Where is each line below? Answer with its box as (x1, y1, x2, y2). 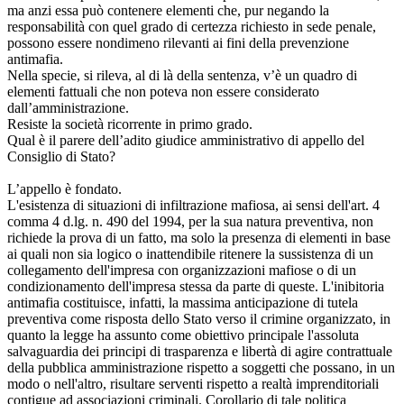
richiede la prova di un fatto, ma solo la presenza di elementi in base (7, 229, 390, 245)
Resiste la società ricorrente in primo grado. (7, 115, 252, 132)
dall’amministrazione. (7, 99, 129, 115)
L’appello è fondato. (7, 180, 122, 197)
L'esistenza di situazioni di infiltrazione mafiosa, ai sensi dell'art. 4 (7, 197, 380, 213)
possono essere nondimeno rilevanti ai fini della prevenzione (7, 34, 349, 50)
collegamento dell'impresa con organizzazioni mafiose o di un (7, 262, 356, 278)
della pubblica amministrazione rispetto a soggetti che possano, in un (7, 359, 395, 375)
